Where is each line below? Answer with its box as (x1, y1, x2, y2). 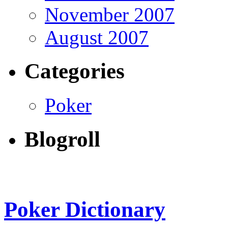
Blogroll (24, 127, 100, 152)
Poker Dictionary (4, 197, 165, 222)
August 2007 (45, 26, 149, 48)
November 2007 (45, 3, 175, 25)
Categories (24, 59, 125, 83)
